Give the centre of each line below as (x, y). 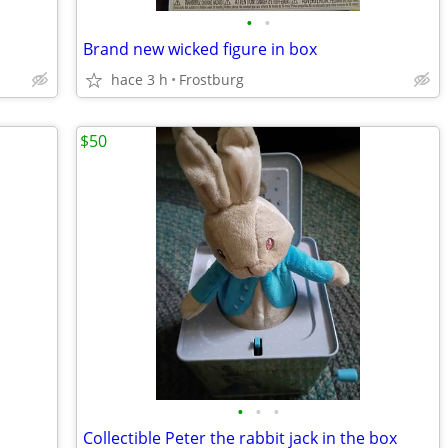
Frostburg (211, 79)
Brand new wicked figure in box (200, 49)
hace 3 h (139, 79)
